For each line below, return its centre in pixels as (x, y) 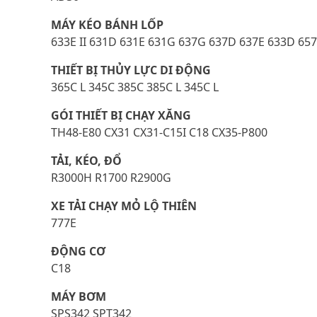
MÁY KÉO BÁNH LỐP (107, 25)
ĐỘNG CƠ (78, 251)
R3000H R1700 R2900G (111, 178)
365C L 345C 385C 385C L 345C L (135, 87)
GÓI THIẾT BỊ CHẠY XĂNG (121, 115)
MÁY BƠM (79, 296)
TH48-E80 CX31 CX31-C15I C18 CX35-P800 (159, 132)
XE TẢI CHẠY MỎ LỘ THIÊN (124, 206)
